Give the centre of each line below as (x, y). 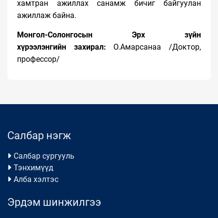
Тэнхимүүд (34, 168)
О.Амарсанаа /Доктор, (154, 47)
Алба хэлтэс (36, 179)
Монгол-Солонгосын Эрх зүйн (109, 35)
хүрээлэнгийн (45, 47)
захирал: (90, 47)
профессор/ (38, 59)
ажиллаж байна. (47, 15)
